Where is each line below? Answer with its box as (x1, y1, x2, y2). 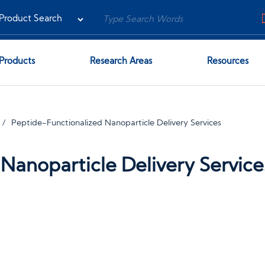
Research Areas (89, 57, 152, 66)
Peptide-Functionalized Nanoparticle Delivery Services (11, 119, 222, 127)
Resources (207, 57, 249, 66)
